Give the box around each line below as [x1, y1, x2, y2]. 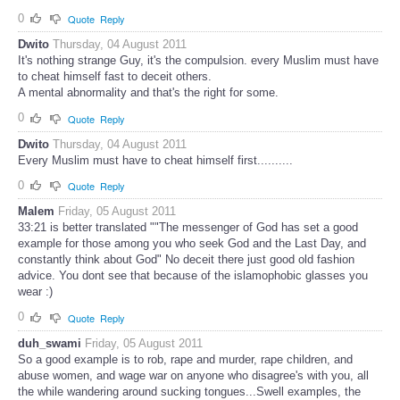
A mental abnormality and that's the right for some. [18, 86, 279, 100]
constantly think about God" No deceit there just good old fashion [18, 253, 354, 267]
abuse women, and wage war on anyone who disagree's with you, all [18, 369, 369, 383]
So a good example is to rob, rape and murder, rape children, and [18, 353, 353, 367]
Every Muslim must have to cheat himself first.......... [18, 153, 293, 167]
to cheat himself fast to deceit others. [18, 70, 212, 84]
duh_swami [18, 337, 81, 351]
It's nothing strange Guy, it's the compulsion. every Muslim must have [18, 54, 379, 68]
